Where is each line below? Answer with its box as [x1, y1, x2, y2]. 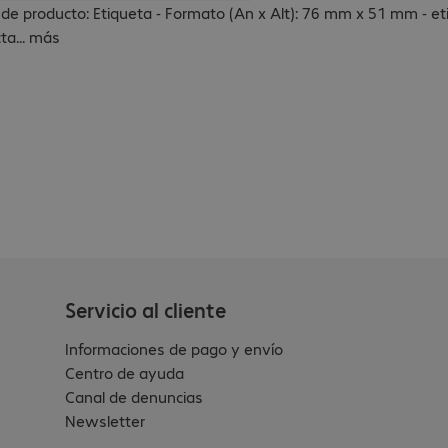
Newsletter [65, 410, 146, 432]
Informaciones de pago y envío [65, 338, 284, 360]
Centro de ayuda [65, 362, 185, 384]
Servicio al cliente [65, 296, 227, 324]
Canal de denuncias [65, 386, 204, 408]
